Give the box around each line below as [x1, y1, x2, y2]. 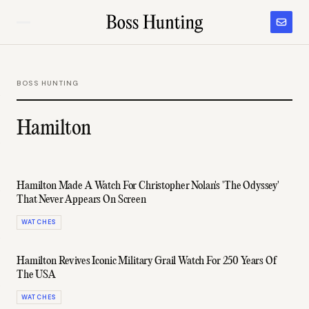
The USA [17, 268, 56, 281]
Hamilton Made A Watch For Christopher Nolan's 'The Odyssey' [17, 180, 280, 192]
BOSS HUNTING [17, 79, 79, 88]
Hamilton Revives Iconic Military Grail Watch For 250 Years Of [17, 255, 277, 268]
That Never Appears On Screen [17, 194, 146, 206]
